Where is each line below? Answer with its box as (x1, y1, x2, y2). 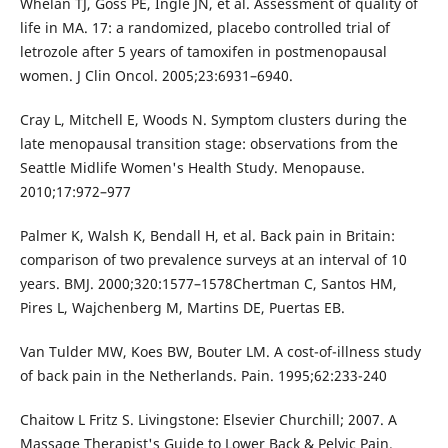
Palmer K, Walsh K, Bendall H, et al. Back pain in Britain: (19, 226, 395, 246)
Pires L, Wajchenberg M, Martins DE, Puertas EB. (19, 298, 345, 318)
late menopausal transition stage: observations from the (19, 134, 398, 154)
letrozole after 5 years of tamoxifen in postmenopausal (19, 42, 387, 62)
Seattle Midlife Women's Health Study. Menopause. (19, 158, 365, 178)
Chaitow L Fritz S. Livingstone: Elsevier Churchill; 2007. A (19, 410, 397, 430)
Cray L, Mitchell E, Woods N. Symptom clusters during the (19, 110, 407, 130)
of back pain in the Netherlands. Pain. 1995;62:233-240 (19, 366, 387, 386)
